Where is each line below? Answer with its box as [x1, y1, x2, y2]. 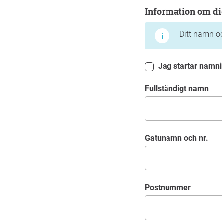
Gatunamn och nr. [150, 133, 208, 143]
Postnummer [150, 182, 191, 192]
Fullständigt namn [149, 83, 209, 93]
